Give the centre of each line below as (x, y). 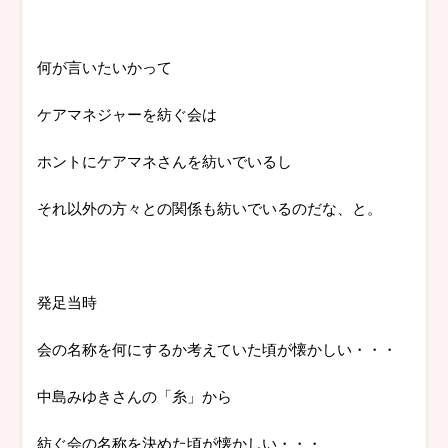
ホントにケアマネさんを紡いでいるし (165, 161)
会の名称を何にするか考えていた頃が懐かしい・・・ (217, 349)
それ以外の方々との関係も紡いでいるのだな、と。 (210, 208)
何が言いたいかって (105, 67)
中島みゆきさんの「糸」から (135, 396)
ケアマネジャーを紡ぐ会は (127, 114)
